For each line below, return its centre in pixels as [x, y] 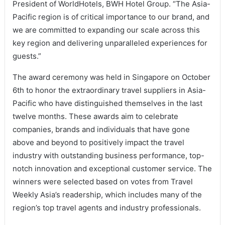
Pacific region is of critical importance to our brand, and [111, 17]
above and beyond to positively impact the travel [98, 143]
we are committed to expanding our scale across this [106, 30]
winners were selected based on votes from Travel [102, 182]
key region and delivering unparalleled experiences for [110, 43]
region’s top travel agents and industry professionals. [106, 208]
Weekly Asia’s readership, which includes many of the [107, 195]
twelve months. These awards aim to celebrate [95, 117]
